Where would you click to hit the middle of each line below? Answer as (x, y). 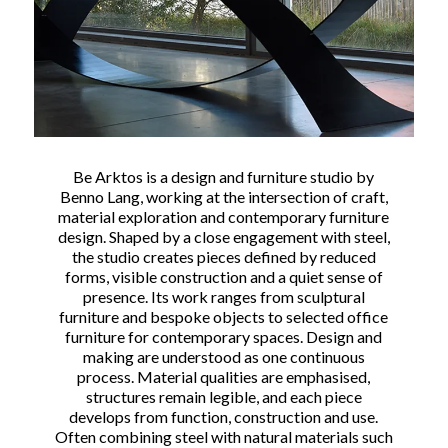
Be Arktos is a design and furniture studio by (224, 176)
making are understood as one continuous (223, 356)
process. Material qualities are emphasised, (224, 376)
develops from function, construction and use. (224, 416)
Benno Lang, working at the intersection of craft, (223, 196)
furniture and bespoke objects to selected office (224, 316)
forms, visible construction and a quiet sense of (223, 276)
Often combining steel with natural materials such (223, 436)
